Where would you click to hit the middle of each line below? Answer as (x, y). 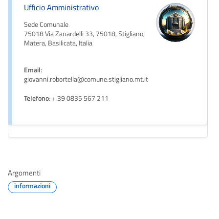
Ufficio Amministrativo (61, 7)
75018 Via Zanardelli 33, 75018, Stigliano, (84, 33)
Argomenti (24, 173)
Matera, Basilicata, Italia (58, 43)
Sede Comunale (46, 24)
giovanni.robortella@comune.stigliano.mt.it (86, 79)
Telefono (36, 98)
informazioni (32, 185)
